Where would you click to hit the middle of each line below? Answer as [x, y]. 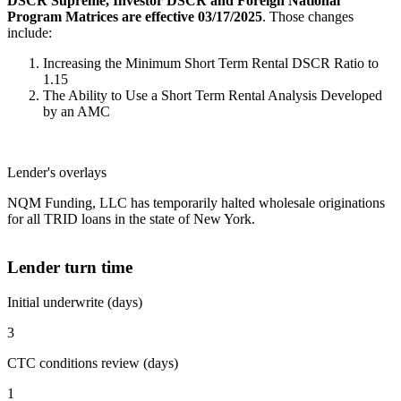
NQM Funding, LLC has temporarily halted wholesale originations [196, 202]
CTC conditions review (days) [93, 363]
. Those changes [308, 16]
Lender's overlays [57, 172]
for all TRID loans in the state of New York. [133, 218]
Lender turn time [70, 268]
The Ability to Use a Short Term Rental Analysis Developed [213, 95]
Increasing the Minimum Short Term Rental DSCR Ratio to [211, 63]
